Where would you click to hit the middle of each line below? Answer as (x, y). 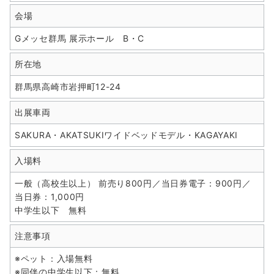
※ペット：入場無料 (54, 258)
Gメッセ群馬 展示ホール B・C (80, 38)
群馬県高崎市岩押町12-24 (68, 86)
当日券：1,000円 (50, 196)
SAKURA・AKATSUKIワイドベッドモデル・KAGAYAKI (127, 135)
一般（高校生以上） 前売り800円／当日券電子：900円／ (133, 183)
